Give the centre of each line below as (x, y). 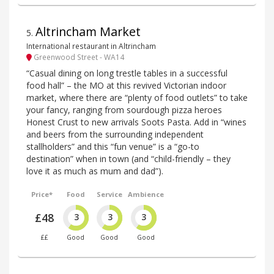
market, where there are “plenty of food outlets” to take (137, 98)
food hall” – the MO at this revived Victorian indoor (126, 86)
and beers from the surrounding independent (115, 135)
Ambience (146, 194)
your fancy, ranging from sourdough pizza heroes (124, 110)
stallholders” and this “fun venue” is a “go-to (113, 147)
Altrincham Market (88, 32)
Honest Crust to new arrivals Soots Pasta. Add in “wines (136, 122)
